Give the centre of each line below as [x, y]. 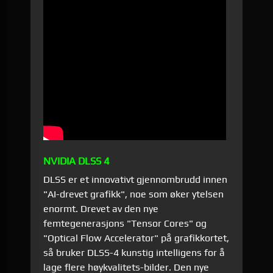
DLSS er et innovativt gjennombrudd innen [136, 180]
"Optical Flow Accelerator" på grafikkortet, [136, 238]
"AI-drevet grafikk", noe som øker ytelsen [134, 194]
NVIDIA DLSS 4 [77, 161]
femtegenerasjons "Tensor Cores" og [125, 224]
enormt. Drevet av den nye [101, 209]
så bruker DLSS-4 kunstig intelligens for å [134, 253]
